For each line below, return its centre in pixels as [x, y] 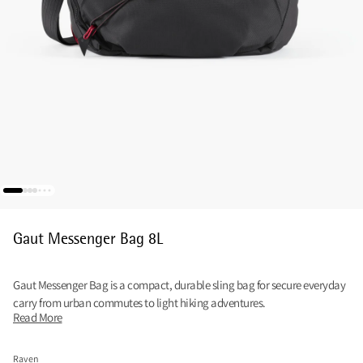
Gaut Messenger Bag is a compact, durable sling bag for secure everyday [179, 285]
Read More [38, 318]
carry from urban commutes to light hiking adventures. [139, 303]
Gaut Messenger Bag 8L [88, 239]
